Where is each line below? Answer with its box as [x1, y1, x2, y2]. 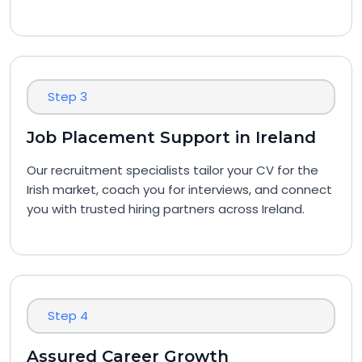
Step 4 [48, 307, 88, 324]
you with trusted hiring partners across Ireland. [27, 200, 305, 217]
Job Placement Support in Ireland [27, 128, 316, 147]
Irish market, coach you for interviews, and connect [27, 181, 332, 198]
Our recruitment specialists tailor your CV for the [27, 162, 318, 179]
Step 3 [48, 88, 87, 105]
